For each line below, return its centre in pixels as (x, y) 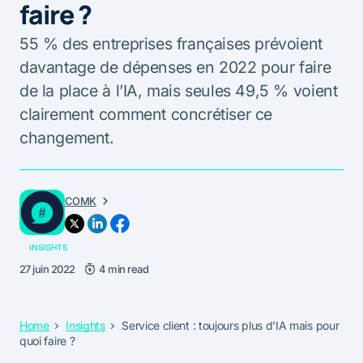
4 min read (124, 269)
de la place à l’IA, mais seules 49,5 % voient (179, 90)
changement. (67, 137)
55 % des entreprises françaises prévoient (171, 43)
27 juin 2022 (47, 269)
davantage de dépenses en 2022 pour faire (175, 67)
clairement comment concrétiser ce (146, 114)
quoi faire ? (47, 340)
